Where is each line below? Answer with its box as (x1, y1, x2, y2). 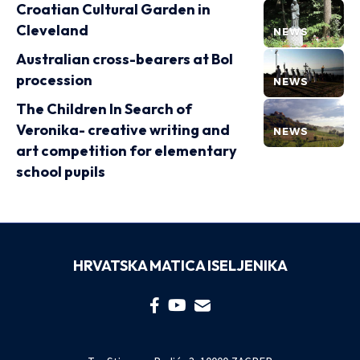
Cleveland (16, 21, 88, 39)
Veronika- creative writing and (16, 121, 230, 139)
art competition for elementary (16, 141, 237, 160)
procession (16, 71, 92, 89)
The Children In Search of (16, 100, 192, 118)
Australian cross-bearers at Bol (16, 50, 233, 68)
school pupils (16, 162, 105, 181)
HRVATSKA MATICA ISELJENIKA (72, 256, 288, 275)
